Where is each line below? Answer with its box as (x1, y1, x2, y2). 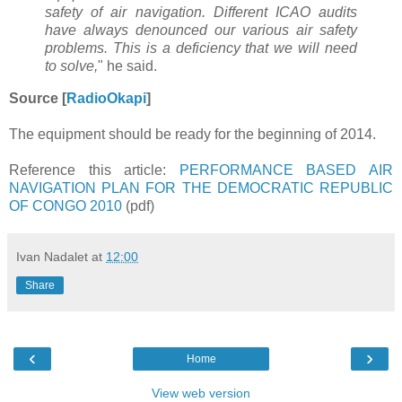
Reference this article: (9, 162, 179, 178)
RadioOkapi (66, 90, 146, 106)
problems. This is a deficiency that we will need (45, 39, 357, 56)
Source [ (9, 90, 66, 106)
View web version (152, 385, 250, 400)
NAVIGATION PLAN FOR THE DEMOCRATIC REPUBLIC (9, 179, 393, 196)
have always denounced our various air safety (45, 22, 357, 38)
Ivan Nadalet (16, 249, 88, 264)
